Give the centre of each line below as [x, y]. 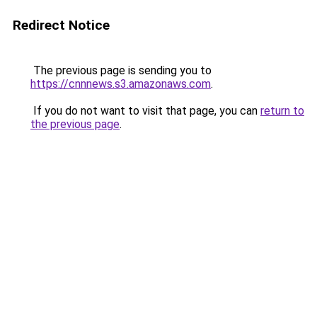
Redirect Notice [61, 25]
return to [282, 111]
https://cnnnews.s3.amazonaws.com [121, 84]
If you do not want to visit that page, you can [145, 111]
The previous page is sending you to [121, 70]
